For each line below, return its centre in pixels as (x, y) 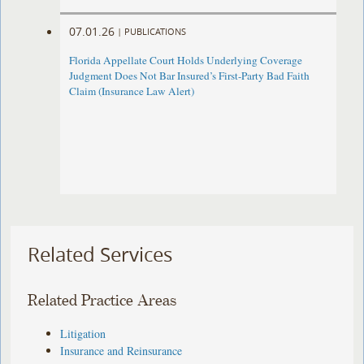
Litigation (83, 333)
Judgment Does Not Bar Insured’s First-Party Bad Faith (190, 76)
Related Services (100, 255)
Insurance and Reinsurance (121, 350)
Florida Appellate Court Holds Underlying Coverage (186, 61)
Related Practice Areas (102, 301)
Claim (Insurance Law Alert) (132, 91)
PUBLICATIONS (156, 31)
